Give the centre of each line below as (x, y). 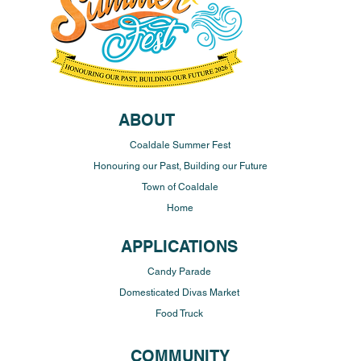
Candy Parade (180, 272)
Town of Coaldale (180, 187)
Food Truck (180, 314)
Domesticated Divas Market (180, 293)
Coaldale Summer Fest (180, 145)
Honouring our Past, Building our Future (180, 166)
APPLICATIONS (180, 246)
